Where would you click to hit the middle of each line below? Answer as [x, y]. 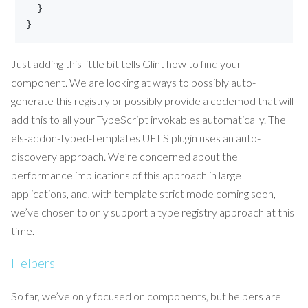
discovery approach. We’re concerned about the [124, 156]
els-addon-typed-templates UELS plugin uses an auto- [136, 137]
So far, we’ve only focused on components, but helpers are [146, 296]
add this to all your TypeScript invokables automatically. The [148, 119]
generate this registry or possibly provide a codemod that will [152, 100]
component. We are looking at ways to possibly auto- [133, 82]
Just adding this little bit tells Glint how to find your [126, 63]
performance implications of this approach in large [126, 175]
